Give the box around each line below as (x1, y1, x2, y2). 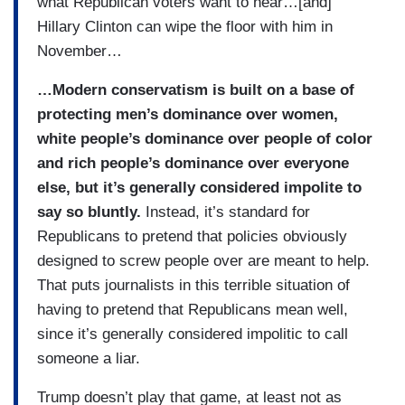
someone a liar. (37, 349, 140, 367)
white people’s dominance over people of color (37, 129, 372, 147)
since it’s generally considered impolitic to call (37, 325, 348, 343)
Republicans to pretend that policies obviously (37, 227, 347, 245)
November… (37, 42, 122, 60)
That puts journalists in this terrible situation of (37, 276, 350, 294)
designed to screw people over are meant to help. (37, 251, 370, 269)
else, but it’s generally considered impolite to (37, 178, 362, 196)
